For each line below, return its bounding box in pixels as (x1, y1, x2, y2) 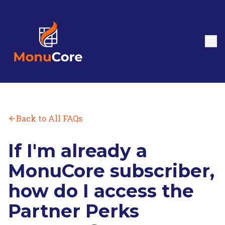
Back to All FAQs (16, 113, 82, 124)
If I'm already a (8, 140, 147, 162)
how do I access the (8, 180, 194, 202)
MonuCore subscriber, (8, 160, 214, 182)
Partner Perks (8, 200, 139, 222)
